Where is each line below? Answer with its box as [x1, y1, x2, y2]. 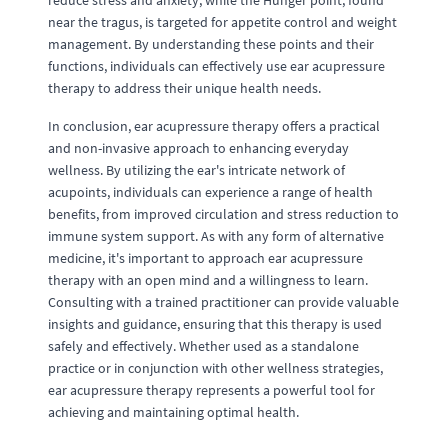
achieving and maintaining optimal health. [48, 403, 299, 421]
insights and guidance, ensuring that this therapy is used [48, 315, 382, 333]
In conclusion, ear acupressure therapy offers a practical [48, 117, 380, 135]
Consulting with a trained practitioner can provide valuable [48, 293, 399, 311]
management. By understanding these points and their [48, 35, 374, 53]
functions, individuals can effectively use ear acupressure [48, 57, 385, 75]
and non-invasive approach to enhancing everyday [48, 139, 349, 157]
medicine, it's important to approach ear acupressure [48, 249, 363, 267]
